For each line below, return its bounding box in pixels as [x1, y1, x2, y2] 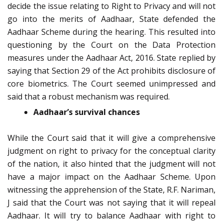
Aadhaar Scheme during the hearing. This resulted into [7, 26, 216, 38]
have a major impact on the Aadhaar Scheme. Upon [7, 171, 216, 183]
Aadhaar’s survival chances [33, 107, 140, 118]
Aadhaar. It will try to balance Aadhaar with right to [7, 210, 216, 222]
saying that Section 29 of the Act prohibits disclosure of [7, 65, 216, 77]
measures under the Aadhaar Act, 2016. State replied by [7, 52, 216, 64]
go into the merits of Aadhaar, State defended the [7, 13, 216, 25]
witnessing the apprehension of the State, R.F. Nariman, [7, 184, 216, 196]
